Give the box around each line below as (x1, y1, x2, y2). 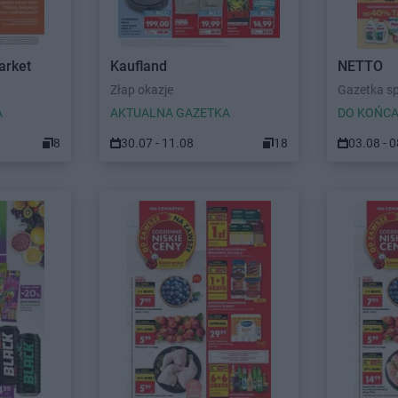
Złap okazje (110, 83, 173, 97)
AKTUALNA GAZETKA (110, 106, 230, 120)
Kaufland (110, 58, 167, 75)
